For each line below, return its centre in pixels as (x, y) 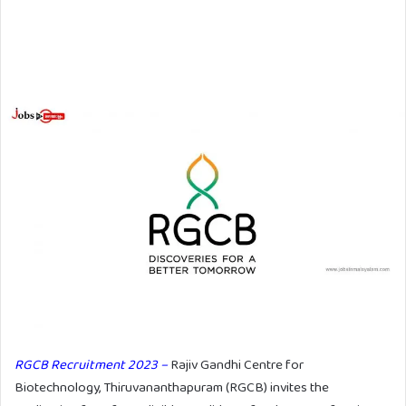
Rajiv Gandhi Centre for (237, 365)
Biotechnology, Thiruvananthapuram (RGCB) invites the (172, 387)
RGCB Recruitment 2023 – (91, 365)
